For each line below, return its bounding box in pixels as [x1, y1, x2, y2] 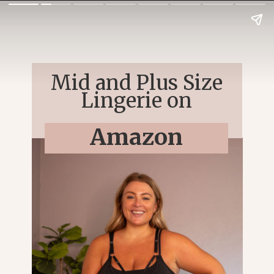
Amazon [90, 123, 183, 152]
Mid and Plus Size [50, 70, 223, 95]
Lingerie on [81, 87, 192, 113]
